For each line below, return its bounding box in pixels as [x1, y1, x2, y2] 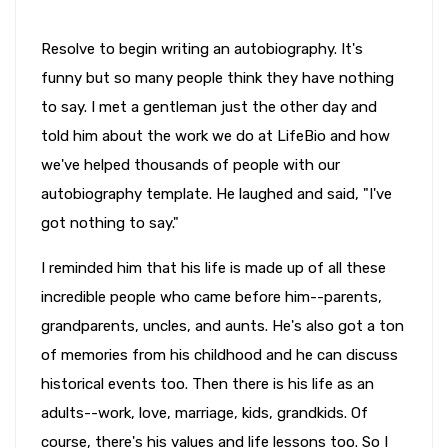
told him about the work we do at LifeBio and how [41, 126, 390, 145]
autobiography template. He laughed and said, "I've [41, 184, 392, 203]
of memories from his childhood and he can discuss [41, 345, 398, 364]
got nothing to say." [41, 213, 179, 232]
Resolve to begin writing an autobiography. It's [41, 39, 363, 58]
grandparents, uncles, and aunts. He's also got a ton [41, 316, 404, 335]
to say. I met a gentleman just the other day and [41, 97, 377, 116]
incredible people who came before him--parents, [41, 287, 382, 306]
